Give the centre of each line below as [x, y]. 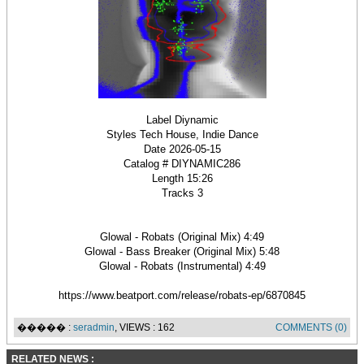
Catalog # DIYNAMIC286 [182, 164]
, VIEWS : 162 [145, 327]
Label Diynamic [182, 120]
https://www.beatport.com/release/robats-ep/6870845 [182, 295]
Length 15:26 [182, 178]
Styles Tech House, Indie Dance [182, 134]
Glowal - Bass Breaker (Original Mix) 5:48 [182, 251]
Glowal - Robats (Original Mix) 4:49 [182, 237]
